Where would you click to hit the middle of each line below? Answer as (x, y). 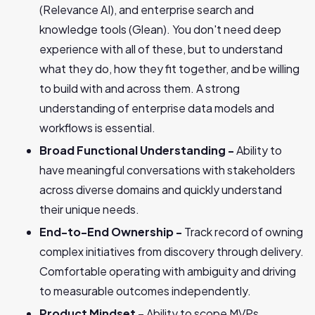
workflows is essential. (97, 128)
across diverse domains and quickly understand (161, 189)
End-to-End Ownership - (112, 232)
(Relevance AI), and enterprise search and (147, 9)
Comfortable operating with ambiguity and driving (168, 271)
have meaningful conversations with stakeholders (167, 170)
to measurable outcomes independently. (145, 291)
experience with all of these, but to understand (161, 49)
